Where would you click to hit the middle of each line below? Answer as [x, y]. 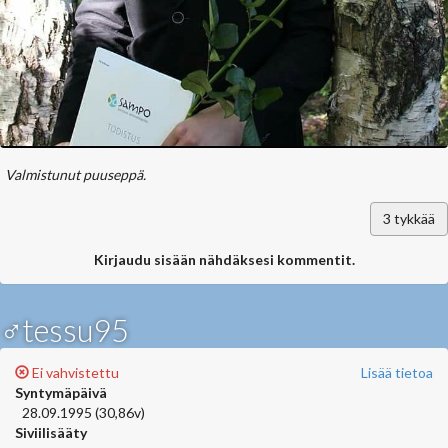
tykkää [413, 218]
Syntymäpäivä [61, 392]
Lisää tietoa [397, 372]
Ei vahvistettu [74, 372]
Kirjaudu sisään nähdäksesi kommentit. [224, 259]
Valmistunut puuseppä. [75, 174]
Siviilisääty [51, 432]
